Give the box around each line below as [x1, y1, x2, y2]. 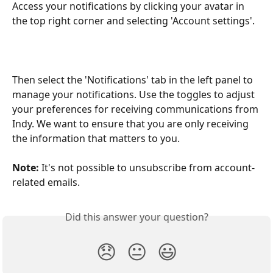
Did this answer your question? [65, 210, 208, 224]
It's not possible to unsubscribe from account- [39, 160, 255, 174]
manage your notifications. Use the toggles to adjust [12, 87, 257, 101]
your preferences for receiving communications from [12, 102, 261, 116]
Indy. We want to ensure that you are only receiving [12, 116, 251, 130]
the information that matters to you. [12, 131, 180, 145]
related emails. [12, 175, 82, 189]
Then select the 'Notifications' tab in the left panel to [12, 73, 255, 87]
